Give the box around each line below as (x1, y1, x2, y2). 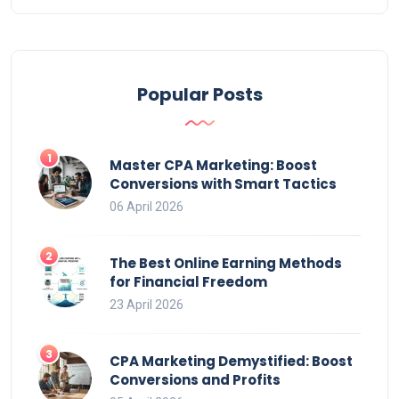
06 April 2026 (110, 199, 183, 214)
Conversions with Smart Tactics (110, 175, 337, 193)
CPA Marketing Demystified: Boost (110, 352, 353, 370)
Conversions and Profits (110, 370, 281, 389)
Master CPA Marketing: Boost (110, 156, 317, 175)
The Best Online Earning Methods (110, 254, 342, 273)
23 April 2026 (110, 297, 183, 312)
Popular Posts (136, 82, 263, 107)
